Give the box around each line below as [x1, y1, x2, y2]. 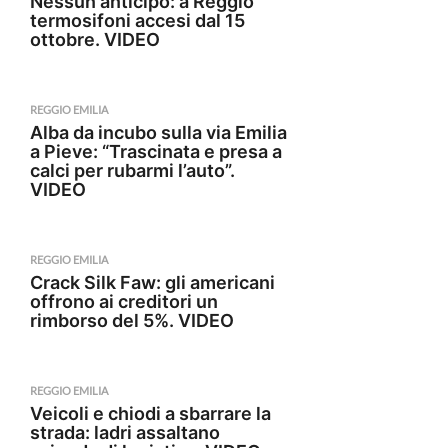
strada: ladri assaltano [30, 422, 220, 443]
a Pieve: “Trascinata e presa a [30, 141, 282, 162]
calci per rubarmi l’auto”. [30, 160, 235, 181]
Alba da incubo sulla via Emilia [30, 122, 287, 143]
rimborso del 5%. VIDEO [30, 310, 234, 331]
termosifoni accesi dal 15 [30, 10, 245, 31]
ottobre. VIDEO [30, 29, 160, 50]
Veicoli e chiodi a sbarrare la [30, 403, 271, 424]
